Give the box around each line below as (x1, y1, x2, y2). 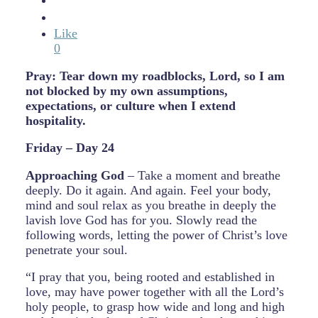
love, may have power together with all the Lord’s (26, 285, 284, 300)
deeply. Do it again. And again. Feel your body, (26, 182, 271, 197)
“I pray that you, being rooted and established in (26, 270, 275, 285)
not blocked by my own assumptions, (26, 83, 228, 98)
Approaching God (26, 168, 124, 182)
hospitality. (26, 113, 86, 128)
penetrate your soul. (26, 242, 128, 257)
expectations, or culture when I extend (26, 98, 236, 113)
